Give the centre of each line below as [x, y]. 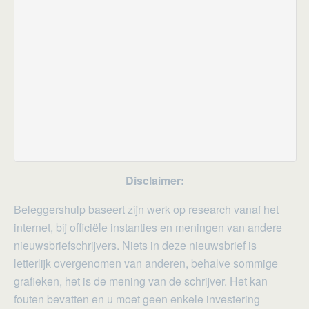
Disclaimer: [154, 180]
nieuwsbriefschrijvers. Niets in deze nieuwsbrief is [135, 245]
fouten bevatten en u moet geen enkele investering [137, 299]
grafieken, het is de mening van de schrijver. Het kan [141, 281]
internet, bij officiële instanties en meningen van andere [148, 227]
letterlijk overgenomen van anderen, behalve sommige [146, 263]
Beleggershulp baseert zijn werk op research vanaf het [146, 209]
